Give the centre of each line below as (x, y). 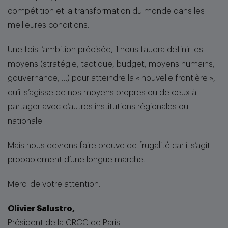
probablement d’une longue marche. (76, 160)
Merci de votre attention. (54, 184)
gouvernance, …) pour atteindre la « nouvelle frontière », (111, 78)
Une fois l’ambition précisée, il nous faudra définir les (105, 50)
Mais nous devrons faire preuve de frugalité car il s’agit (109, 146)
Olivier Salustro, (42, 209)
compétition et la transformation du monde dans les (106, 11)
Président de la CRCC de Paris (65, 223)
